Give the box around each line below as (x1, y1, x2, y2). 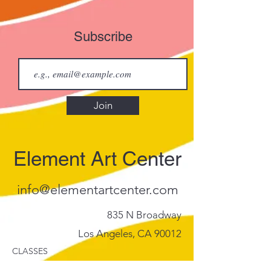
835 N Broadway (107, 209, 181, 221)
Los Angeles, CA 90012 (78, 227, 181, 240)
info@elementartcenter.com (16, 181, 178, 198)
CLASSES (12, 246, 48, 256)
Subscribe (73, 29, 132, 44)
